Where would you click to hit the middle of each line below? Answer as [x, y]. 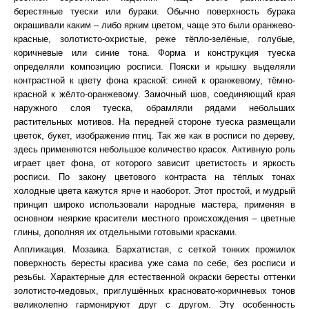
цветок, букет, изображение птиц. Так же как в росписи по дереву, [154, 136]
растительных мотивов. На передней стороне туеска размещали [154, 122]
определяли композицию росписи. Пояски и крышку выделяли [154, 67]
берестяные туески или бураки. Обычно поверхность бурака [154, 11]
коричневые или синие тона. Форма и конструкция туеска [154, 53]
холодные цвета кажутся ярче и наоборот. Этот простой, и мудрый [154, 191]
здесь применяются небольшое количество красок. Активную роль [154, 149]
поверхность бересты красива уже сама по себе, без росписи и [154, 263]
